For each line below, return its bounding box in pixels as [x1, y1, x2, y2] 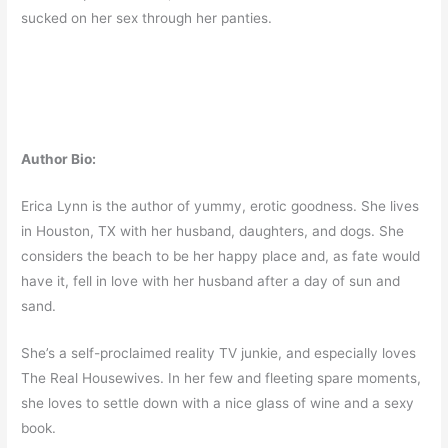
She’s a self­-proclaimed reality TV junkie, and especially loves [21, 344, 417, 361]
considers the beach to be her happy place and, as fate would [21, 247, 421, 264]
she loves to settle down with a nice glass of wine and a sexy [21, 394, 415, 411]
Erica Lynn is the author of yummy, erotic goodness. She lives [21, 197, 420, 214]
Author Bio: [21, 150, 97, 167]
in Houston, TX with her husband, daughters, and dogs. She [21, 222, 405, 239]
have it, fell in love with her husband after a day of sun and [21, 272, 401, 289]
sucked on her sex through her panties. [21, 10, 273, 27]
